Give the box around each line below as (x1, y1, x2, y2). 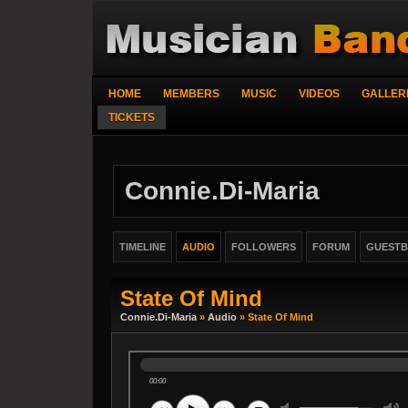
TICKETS (108, 111, 155, 124)
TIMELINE (119, 241, 166, 252)
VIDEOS (299, 87, 340, 100)
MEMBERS (163, 87, 219, 100)
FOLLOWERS (231, 241, 296, 252)
